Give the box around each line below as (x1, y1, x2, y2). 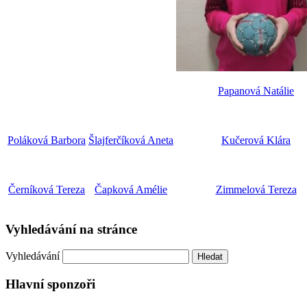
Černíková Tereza (8, 183, 85, 195)
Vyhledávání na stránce (5, 221, 137, 236)
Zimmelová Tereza (215, 183, 297, 195)
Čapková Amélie (95, 183, 167, 195)
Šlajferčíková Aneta (88, 134, 173, 146)
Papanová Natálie (218, 84, 294, 97)
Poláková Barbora (8, 134, 86, 146)
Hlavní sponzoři (5, 276, 95, 291)
